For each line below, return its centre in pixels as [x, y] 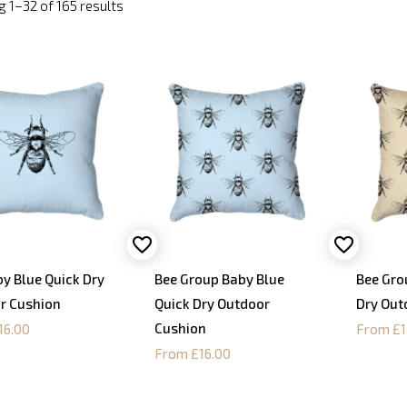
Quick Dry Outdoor [213, 304]
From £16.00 [193, 354]
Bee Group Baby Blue [220, 279]
